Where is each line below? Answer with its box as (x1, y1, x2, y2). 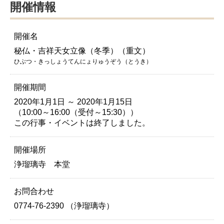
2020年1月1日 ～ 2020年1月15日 (13, 97, 132, 106)
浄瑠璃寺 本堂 (13, 159, 70, 168)
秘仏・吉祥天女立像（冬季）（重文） (13, 46, 150, 55)
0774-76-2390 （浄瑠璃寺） (13, 201, 114, 210)
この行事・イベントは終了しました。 (13, 118, 150, 127)
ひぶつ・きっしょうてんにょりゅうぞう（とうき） (13, 57, 152, 65)
